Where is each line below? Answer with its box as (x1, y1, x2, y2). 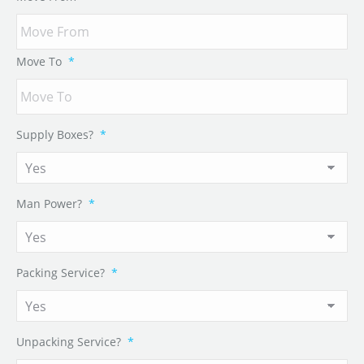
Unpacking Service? (16, 334, 121, 349)
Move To (16, 54, 62, 69)
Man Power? (16, 196, 82, 211)
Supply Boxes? (16, 127, 93, 142)
